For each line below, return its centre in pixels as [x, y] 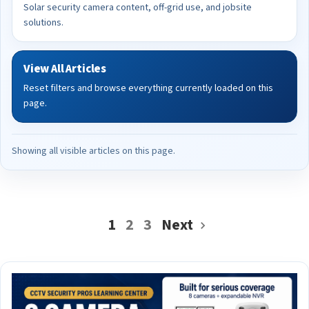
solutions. [43, 23]
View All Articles [65, 69]
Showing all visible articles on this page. [93, 151]
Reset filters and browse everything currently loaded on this [148, 88]
